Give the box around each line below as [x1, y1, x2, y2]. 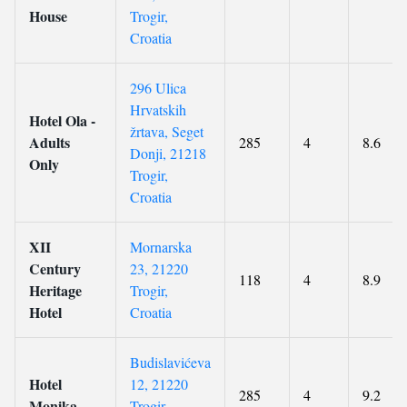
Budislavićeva [130, 352, 211, 372]
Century [29, 258, 81, 279]
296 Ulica [130, 78, 186, 97]
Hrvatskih [130, 100, 186, 119]
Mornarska [130, 237, 192, 256]
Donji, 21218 [130, 144, 206, 163]
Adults [29, 132, 70, 153]
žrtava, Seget [130, 122, 203, 141]
